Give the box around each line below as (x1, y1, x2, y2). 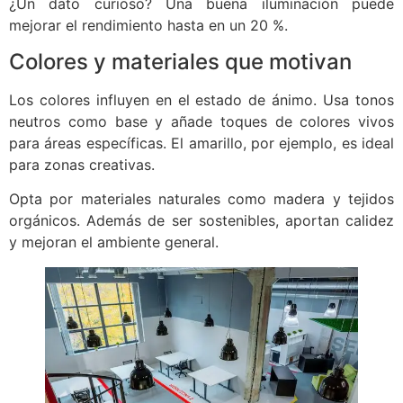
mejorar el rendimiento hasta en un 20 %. (9, 16, 288, 35)
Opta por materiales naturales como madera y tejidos (9, 189, 394, 208)
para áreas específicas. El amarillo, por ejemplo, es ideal (9, 133, 394, 152)
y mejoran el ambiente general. (9, 232, 219, 251)
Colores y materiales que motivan (9, 48, 352, 75)
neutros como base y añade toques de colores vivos (9, 112, 394, 130)
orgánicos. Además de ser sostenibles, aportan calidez (9, 210, 394, 229)
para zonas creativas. (9, 155, 155, 174)
